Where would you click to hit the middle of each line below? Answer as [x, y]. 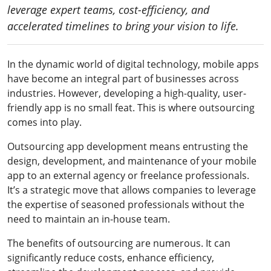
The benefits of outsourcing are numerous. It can [119, 243]
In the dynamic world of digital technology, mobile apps [133, 64]
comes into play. [44, 122]
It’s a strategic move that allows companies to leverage [132, 190]
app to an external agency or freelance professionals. [128, 175]
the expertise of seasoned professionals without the [126, 204]
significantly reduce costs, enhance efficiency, [111, 257]
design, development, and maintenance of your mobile [132, 161]
